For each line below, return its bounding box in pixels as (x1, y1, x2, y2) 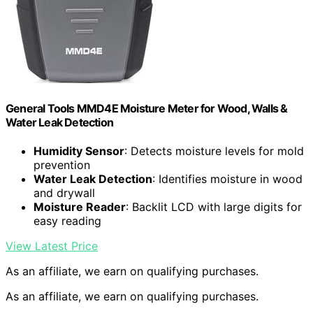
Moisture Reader (34, 199, 126, 214)
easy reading (34, 213, 101, 228)
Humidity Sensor (34, 143, 124, 158)
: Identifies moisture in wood (152, 171, 303, 186)
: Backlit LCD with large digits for (126, 199, 302, 214)
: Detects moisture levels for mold (124, 143, 304, 158)
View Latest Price (6, 238, 98, 253)
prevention (34, 157, 90, 172)
